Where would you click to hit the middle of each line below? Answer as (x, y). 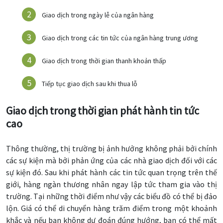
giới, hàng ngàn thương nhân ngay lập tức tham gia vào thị (111, 184)
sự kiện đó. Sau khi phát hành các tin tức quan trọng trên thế (111, 172)
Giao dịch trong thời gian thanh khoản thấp (104, 61)
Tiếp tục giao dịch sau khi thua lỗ (90, 84)
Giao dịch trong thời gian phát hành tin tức (103, 111)
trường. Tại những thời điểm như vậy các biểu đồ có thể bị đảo (111, 196)
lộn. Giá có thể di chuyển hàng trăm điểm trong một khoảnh (111, 208)
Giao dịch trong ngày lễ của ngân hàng (98, 15)
